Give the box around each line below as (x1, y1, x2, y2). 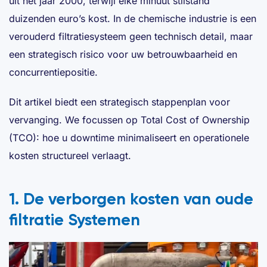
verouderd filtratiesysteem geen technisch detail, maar (9, 30, 253, 42)
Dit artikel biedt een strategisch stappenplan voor (9, 95, 230, 108)
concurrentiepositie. (9, 66, 98, 78)
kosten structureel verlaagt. (9, 149, 131, 162)
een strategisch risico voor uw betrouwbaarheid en (9, 48, 237, 60)
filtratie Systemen (9, 209, 140, 229)
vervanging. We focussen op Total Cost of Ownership (9, 113, 250, 126)
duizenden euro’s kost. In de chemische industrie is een (9, 12, 256, 24)
